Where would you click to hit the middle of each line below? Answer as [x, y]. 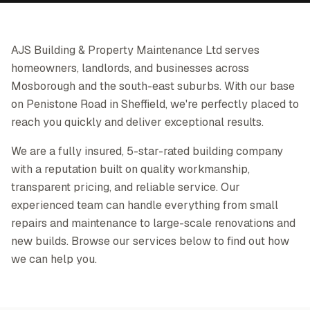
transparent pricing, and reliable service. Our [126, 187]
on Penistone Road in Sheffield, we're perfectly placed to [155, 104]
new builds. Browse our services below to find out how [150, 241]
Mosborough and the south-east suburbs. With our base [153, 86]
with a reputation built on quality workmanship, [130, 169]
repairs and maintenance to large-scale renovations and [153, 223]
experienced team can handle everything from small [145, 205]
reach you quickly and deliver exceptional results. [137, 122]
